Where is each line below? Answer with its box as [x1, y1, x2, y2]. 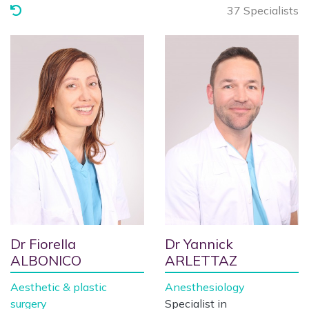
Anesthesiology [165, 280, 245, 294]
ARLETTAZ [165, 252, 237, 269]
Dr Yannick [165, 235, 233, 252]
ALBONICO [10, 252, 81, 269]
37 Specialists [227, 3, 299, 17]
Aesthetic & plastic [10, 280, 107, 294]
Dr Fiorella [10, 235, 76, 252]
